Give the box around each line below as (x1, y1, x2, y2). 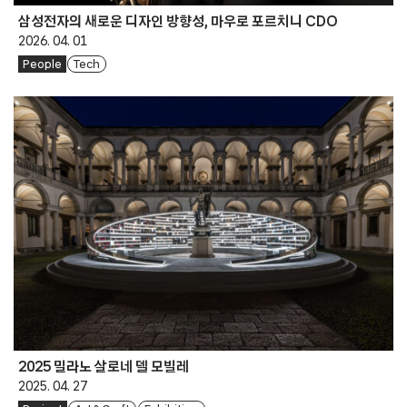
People (22, 57, 62, 70)
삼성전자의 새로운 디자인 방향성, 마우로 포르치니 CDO (17, 14, 338, 29)
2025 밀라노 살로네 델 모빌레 (17, 359, 189, 374)
